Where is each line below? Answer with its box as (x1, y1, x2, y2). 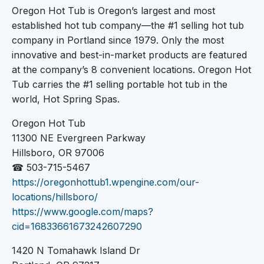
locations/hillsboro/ (12, 190, 98, 203)
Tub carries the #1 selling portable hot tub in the (12, 78, 227, 90)
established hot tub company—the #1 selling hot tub (12, 19, 244, 31)
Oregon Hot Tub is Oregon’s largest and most (12, 4, 215, 16)
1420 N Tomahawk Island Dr (12, 244, 140, 256)
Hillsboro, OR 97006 (12, 146, 104, 159)
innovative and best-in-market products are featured (12, 48, 247, 61)
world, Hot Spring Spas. (12, 93, 120, 105)
